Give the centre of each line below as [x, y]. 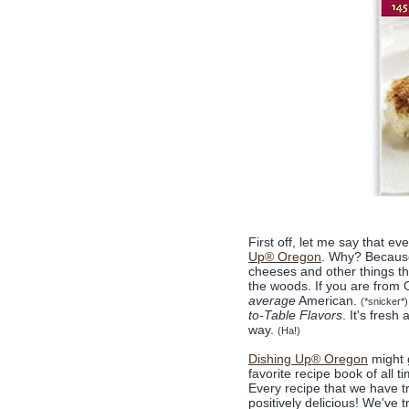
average [272, 300]
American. [328, 300]
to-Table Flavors [295, 315]
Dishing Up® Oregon [308, 359]
